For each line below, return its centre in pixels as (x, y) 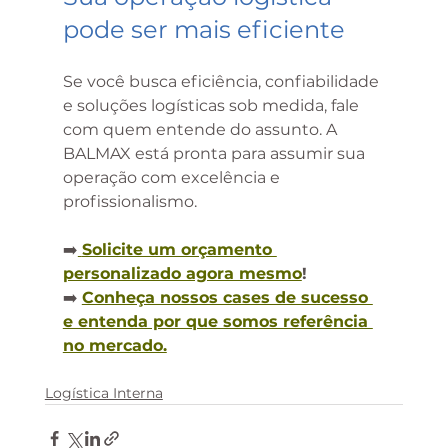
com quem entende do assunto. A (201, 130)
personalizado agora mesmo (182, 274)
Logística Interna (103, 393)
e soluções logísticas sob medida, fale (212, 106)
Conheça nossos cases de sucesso (227, 298)
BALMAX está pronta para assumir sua (215, 154)
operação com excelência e (173, 178)
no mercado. (114, 346)
